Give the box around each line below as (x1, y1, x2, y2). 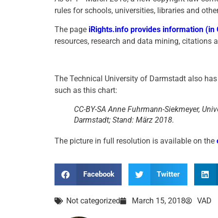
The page (54, 24, 89, 34)
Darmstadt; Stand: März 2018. (74, 115, 174, 125)
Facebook (83, 170, 114, 179)
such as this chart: (54, 85, 117, 95)
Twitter (157, 170, 180, 179)
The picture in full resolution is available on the (54, 136, 217, 145)
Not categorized (66, 196, 120, 205)
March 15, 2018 (132, 196, 185, 205)
